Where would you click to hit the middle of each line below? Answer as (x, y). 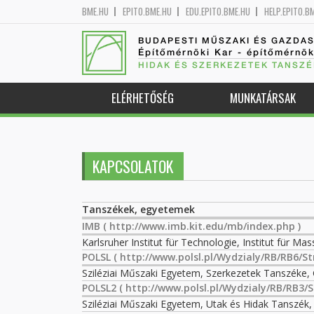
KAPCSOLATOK (133, 166)
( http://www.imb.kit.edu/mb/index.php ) (200, 226)
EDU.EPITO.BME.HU (218, 11)
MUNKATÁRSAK (263, 98)
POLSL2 (99, 288)
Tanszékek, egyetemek (138, 209)
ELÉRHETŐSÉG (143, 98)
